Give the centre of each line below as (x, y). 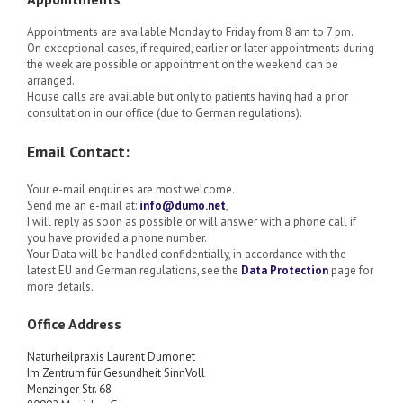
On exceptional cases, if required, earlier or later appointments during (201, 49)
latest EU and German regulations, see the (134, 271)
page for (351, 271)
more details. (60, 287)
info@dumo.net (183, 206)
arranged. (51, 81)
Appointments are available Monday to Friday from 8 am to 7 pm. (190, 32)
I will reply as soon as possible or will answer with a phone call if (192, 222)
